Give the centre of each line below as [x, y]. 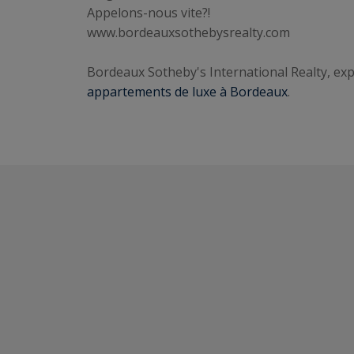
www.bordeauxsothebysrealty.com [188, 32]
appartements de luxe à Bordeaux [187, 91]
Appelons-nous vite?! [149, 12]
